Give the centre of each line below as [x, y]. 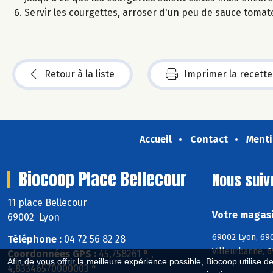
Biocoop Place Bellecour [103, 179]
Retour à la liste [80, 74]
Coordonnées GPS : [52, 254]
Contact [209, 139]
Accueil [155, 139]
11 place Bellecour [48, 202]
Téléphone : [34, 239]
